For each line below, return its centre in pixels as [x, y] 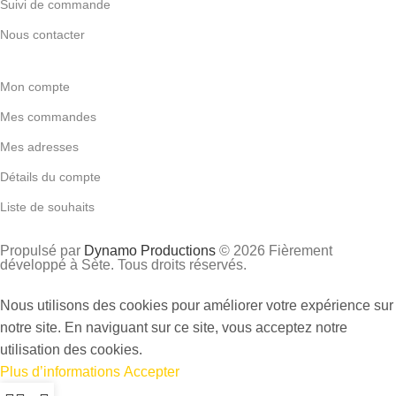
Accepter [152, 371]
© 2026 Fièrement [274, 250]
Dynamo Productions [150, 250]
